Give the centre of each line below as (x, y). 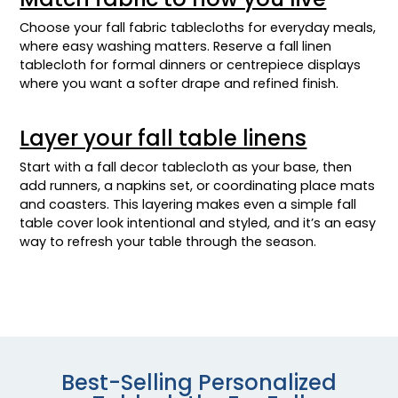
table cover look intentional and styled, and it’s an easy (198, 223)
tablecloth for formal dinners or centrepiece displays (191, 65)
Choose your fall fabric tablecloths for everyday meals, (198, 28)
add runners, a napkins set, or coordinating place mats (198, 186)
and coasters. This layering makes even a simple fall (188, 205)
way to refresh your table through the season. (168, 242)
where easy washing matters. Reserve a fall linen (176, 47)
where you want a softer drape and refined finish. (179, 84)
